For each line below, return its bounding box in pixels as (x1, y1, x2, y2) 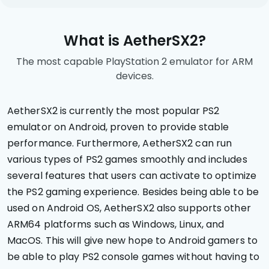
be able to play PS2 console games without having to (7, 249, 259, 264)
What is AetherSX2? (63, 30, 206, 50)
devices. (115, 68, 154, 83)
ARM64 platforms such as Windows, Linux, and (7, 217, 225, 231)
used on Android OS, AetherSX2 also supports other (7, 201, 251, 215)
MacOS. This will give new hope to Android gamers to (7, 233, 258, 247)
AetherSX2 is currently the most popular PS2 (7, 103, 220, 118)
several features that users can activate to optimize (7, 168, 256, 183)
